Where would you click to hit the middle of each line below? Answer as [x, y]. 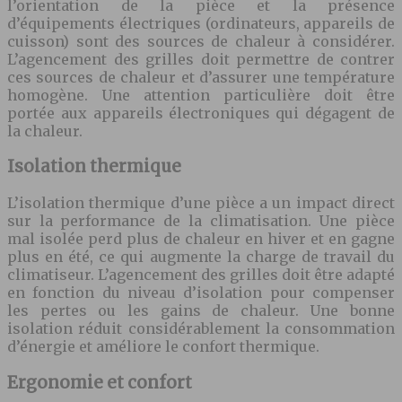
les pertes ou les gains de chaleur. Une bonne [201, 310]
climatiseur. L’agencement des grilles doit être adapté [201, 275]
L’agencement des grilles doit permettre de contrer [201, 59]
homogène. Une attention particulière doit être [201, 95]
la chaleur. [45, 131]
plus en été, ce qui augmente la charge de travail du [201, 257]
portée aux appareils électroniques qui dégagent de [201, 113]
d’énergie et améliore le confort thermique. [163, 346]
